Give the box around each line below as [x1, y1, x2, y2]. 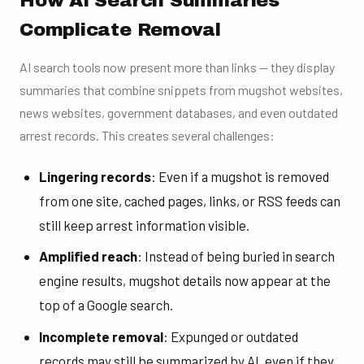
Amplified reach [38, 248, 137, 265]
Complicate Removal [19, 19, 221, 40]
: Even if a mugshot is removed [150, 168, 329, 185]
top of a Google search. [38, 297, 173, 314]
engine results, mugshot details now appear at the [38, 272, 331, 289]
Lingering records [38, 168, 151, 185]
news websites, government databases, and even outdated [19, 105, 338, 121]
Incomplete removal [38, 327, 163, 344]
